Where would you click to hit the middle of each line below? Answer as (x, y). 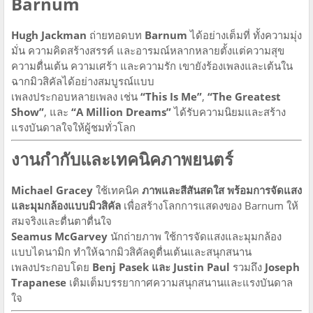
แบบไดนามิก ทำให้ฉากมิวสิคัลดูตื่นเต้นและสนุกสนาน (131, 251)
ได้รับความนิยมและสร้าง (228, 111)
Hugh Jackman (49, 35)
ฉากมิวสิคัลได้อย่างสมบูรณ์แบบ (83, 81)
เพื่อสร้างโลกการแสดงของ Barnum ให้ (210, 205)
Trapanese (39, 282)
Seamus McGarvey (59, 236)
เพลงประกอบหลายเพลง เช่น (76, 96)
